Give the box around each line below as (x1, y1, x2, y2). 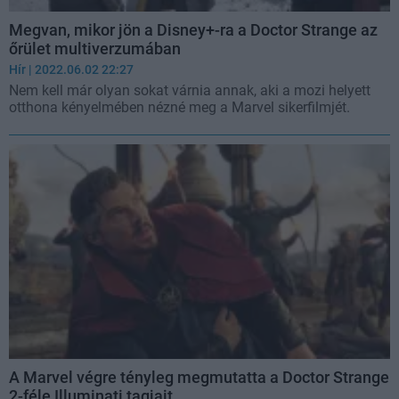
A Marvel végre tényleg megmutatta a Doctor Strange (9, 367, 389, 387)
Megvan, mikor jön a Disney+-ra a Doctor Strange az (9, 20, 378, 39)
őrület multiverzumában (9, 38, 181, 58)
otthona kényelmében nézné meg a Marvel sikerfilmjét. (9, 98, 350, 116)
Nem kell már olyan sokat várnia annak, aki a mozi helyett (9, 81, 370, 99)
